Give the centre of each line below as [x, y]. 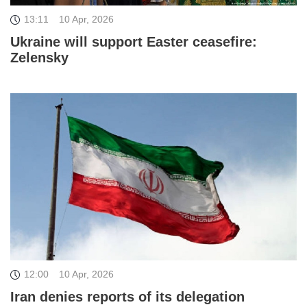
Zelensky [39, 58]
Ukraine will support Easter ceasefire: [134, 42]
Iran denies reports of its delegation [127, 296]
